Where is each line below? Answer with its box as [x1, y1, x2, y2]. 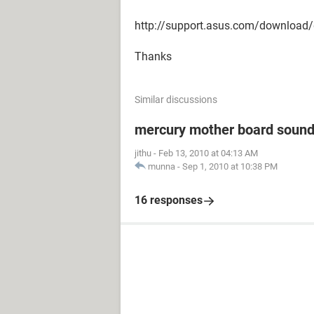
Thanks [135, 50, 172, 63]
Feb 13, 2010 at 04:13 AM [158, 148, 258, 158]
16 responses [135, 193, 203, 207]
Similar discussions [135, 94, 217, 105]
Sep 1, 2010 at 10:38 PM [182, 161, 278, 172]
